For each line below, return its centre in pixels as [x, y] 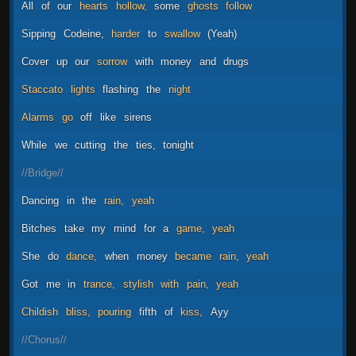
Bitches [39, 228]
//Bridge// [43, 172]
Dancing [40, 200]
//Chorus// [44, 339]
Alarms [38, 117]
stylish [138, 284]
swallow [182, 33]
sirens [137, 117]
